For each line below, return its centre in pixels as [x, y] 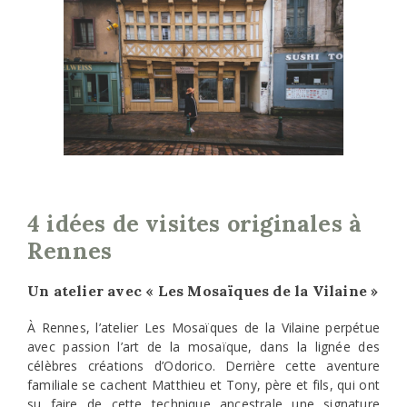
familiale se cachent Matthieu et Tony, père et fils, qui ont [203, 384]
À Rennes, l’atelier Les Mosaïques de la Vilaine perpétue [203, 327]
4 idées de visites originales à [195, 223]
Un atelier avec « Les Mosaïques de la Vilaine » [203, 290]
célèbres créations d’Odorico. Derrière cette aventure [203, 365]
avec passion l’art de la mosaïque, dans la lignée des [203, 346]
